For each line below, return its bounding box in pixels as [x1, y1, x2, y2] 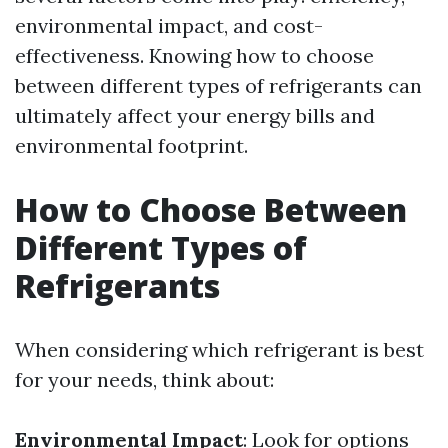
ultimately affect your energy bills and [15, 103, 375, 128]
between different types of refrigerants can [15, 73, 422, 98]
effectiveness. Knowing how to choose [15, 43, 374, 68]
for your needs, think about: [15, 367, 274, 392]
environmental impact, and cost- [15, 13, 323, 38]
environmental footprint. [15, 133, 248, 158]
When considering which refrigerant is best [15, 337, 424, 362]
